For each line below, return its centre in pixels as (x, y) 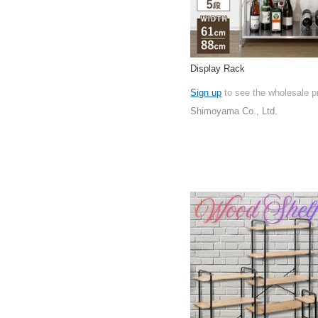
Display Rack (218, 68)
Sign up (206, 92)
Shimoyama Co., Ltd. (234, 111)
